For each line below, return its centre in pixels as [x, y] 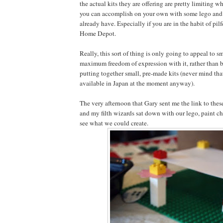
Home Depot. [98, 33]
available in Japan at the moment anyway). [137, 83]
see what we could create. [114, 123]
